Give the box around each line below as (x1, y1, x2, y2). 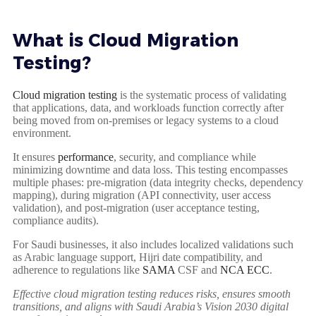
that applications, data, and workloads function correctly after (13, 101, 284, 114)
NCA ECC (220, 263, 269, 276)
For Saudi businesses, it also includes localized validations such (13, 238, 293, 250)
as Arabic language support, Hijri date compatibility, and (13, 250, 262, 263)
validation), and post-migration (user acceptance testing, (13, 201, 260, 214)
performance (58, 150, 114, 163)
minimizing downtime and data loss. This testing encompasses (13, 163, 288, 176)
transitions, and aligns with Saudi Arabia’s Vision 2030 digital (13, 300, 288, 312)
